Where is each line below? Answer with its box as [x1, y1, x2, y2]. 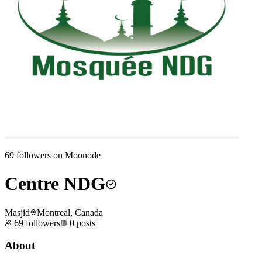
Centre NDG [5, 173, 105, 195]
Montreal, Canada [37, 207, 103, 218]
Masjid [5, 207, 30, 218]
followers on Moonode [14, 150, 101, 160]
